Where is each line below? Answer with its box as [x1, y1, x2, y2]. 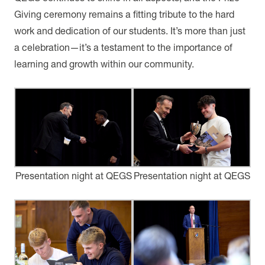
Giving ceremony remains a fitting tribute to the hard [14, 8, 234, 20]
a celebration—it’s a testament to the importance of [14, 41, 232, 53]
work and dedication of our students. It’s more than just [14, 25, 245, 36]
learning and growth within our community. [14, 58, 194, 69]
